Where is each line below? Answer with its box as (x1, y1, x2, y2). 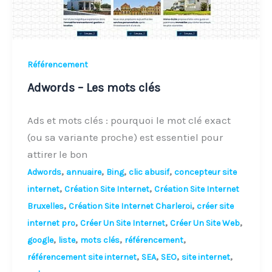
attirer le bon (27, 148, 89, 161)
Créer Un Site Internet (80, 218, 166, 229)
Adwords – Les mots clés (27, 81, 161, 95)
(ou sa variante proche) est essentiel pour (27, 131, 223, 144)
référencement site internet (27, 252, 137, 263)
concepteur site (174, 167, 237, 178)
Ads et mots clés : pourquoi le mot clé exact (27, 114, 231, 127)
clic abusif (129, 167, 170, 178)
